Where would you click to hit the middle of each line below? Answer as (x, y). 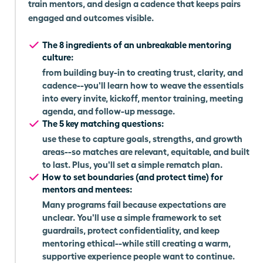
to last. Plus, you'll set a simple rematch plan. (132, 163)
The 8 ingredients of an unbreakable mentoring (137, 44)
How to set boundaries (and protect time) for (133, 176)
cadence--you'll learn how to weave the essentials (143, 84)
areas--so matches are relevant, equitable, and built (146, 151)
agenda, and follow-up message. (109, 110)
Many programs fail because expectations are (134, 203)
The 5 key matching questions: (103, 122)
